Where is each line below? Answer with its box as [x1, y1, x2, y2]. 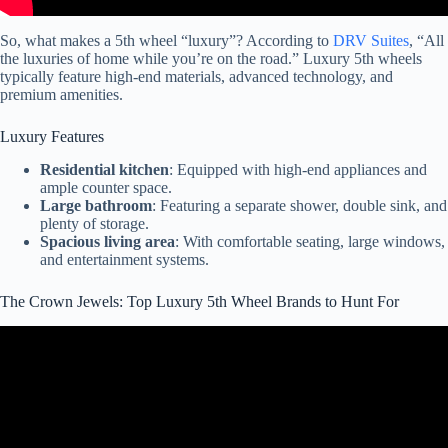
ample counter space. [40, 179, 172, 197]
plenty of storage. [40, 215, 149, 233]
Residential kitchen [40, 161, 169, 179]
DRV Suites [333, 32, 409, 50]
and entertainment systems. [40, 251, 209, 269]
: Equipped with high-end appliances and [169, 161, 427, 179]
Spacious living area [40, 233, 175, 251]
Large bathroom [40, 197, 152, 215]
